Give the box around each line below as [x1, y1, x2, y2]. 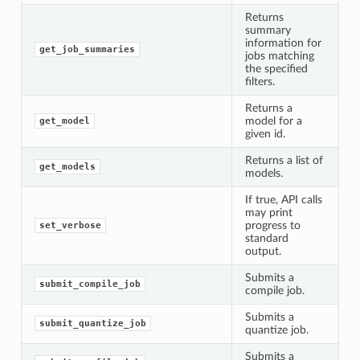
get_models [39, 161, 96, 172]
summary [244, 23, 291, 36]
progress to [244, 219, 301, 231]
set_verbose [39, 219, 101, 231]
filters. [244, 75, 275, 88]
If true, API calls [244, 193, 322, 206]
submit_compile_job [39, 278, 141, 289]
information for [244, 36, 321, 49]
